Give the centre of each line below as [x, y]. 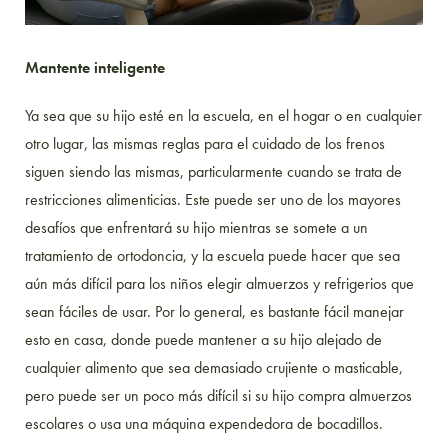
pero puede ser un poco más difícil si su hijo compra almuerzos [218, 395]
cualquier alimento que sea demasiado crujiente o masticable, [214, 367]
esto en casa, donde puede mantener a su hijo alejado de [203, 339]
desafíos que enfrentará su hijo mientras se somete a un [196, 227]
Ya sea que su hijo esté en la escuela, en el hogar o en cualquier [223, 115]
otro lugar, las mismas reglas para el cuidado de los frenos [205, 143]
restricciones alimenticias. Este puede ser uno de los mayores [213, 199]
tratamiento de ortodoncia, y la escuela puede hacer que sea [212, 255]
